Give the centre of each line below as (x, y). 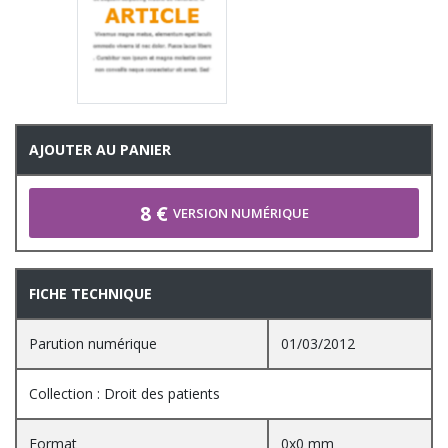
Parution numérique (93, 344)
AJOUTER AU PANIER (100, 150)
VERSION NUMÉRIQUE (240, 212)
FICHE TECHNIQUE (90, 294)
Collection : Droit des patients (124, 394)
